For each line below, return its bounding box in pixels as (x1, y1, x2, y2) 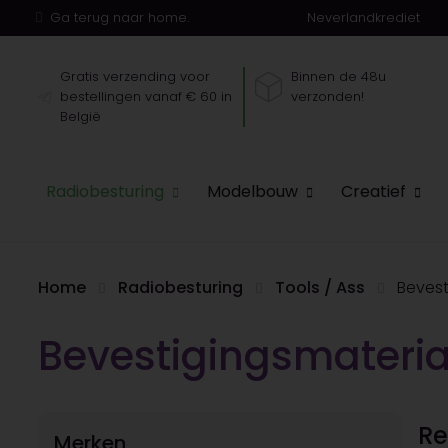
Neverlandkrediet (307, 8, 420, 27)
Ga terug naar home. (49, 8, 189, 27)
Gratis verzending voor (60, 66, 211, 86)
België (60, 106, 102, 126)
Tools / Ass (275, 276, 365, 299)
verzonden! (290, 86, 364, 106)
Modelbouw (207, 179, 299, 203)
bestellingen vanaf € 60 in (60, 86, 233, 106)
